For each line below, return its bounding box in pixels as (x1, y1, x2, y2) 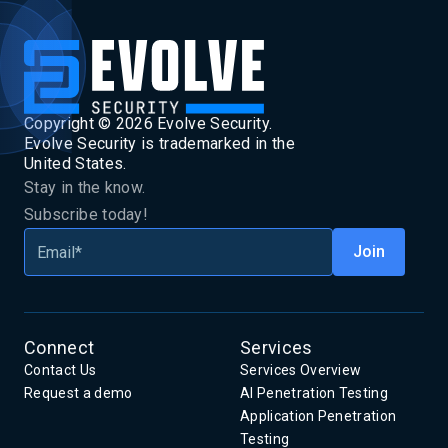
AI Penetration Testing (240, 385, 389, 402)
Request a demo (24, 385, 133, 402)
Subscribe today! (24, 205, 149, 225)
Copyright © (24, 114, 116, 134)
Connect (24, 337, 95, 359)
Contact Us (24, 362, 97, 379)
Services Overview (240, 362, 362, 379)
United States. (24, 154, 127, 174)
